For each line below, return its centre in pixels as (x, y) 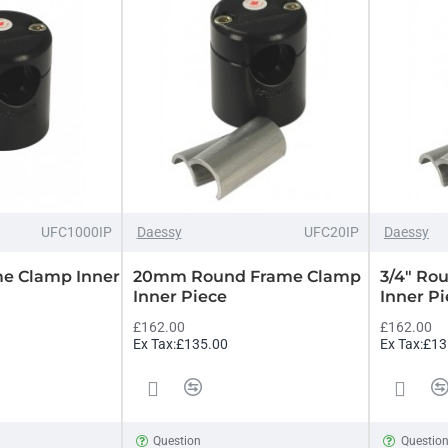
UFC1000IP (76, 231)
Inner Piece (179, 296)
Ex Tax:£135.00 (180, 343)
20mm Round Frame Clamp (246, 276)
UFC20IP (331, 231)
